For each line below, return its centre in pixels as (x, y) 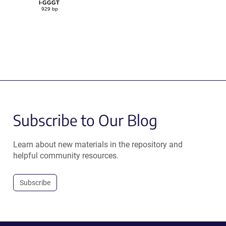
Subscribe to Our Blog (85, 120)
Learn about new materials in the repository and (98, 145)
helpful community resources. (66, 156)
